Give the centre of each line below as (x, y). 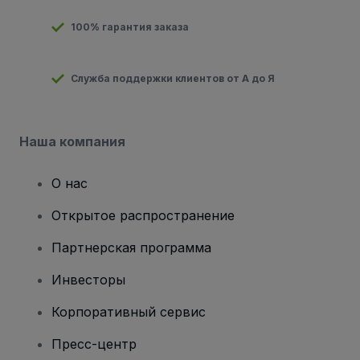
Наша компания (72, 141)
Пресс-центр (94, 344)
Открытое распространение (143, 215)
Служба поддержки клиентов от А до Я (173, 78)
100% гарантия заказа (130, 27)
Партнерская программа (131, 247)
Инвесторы (88, 279)
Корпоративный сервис (129, 311)
